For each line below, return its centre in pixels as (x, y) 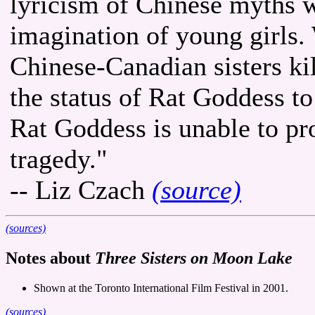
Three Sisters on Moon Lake (194, 258)
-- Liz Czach (81, 189)
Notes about (50, 258)
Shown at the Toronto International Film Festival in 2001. (161, 288)
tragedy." (59, 159)
